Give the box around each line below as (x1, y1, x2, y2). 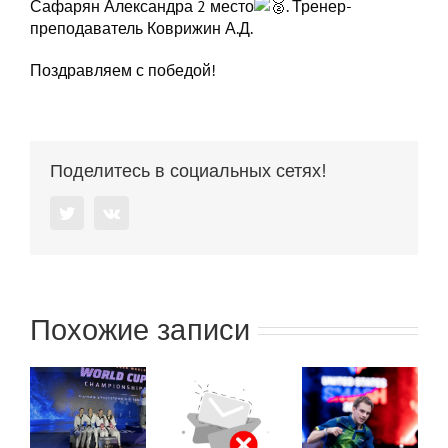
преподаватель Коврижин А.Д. (30, 18, 253, 39)
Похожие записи (30, 310, 250, 349)
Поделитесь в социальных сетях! (50, 159, 326, 183)
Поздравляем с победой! (30, 60, 216, 81)
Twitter (74, 204, 119, 221)
